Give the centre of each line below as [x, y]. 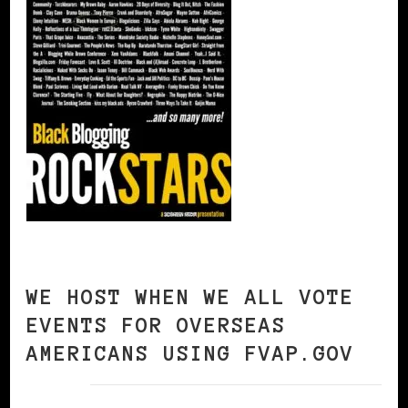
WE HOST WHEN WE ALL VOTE [190, 298]
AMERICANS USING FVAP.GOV [190, 354]
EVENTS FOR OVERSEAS [156, 326]
